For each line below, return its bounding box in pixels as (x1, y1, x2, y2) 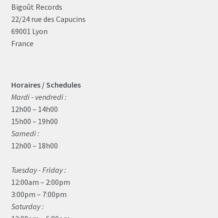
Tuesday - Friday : (11, 164, 66, 175)
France (11, 38, 34, 49)
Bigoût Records (11, 2, 62, 12)
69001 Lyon (11, 26, 48, 36)
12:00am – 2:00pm (11, 177, 70, 187)
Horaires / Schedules (11, 79, 81, 90)
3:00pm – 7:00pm (11, 189, 67, 199)
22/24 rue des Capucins (11, 14, 86, 24)
